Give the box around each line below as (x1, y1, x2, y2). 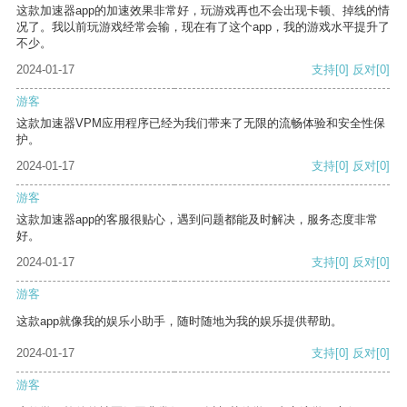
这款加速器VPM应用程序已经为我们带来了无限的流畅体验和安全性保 (16, 116, 385, 131)
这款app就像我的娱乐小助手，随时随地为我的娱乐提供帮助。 (16, 314, 342, 329)
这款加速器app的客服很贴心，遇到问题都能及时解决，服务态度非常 (16, 213, 378, 227)
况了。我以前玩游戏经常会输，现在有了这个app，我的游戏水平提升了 (16, 20, 390, 35)
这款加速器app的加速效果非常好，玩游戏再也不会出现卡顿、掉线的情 (16, 4, 390, 18)
